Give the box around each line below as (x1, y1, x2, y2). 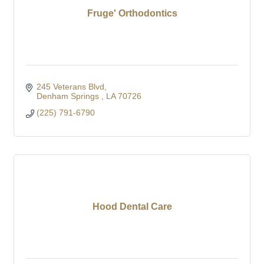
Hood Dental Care (92, 201, 172, 212)
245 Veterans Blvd (36, 81, 104, 91)
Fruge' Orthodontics (87, 8, 177, 18)
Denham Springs (36, 91, 101, 101)
